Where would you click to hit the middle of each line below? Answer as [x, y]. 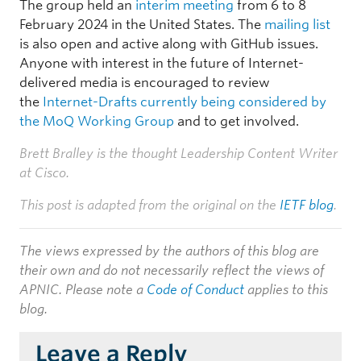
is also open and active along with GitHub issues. [169, 44]
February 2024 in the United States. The [142, 24]
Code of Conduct [195, 289]
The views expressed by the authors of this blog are [169, 251]
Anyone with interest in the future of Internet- [162, 63]
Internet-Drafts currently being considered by [185, 102]
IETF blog [307, 205]
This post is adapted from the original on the [149, 205]
